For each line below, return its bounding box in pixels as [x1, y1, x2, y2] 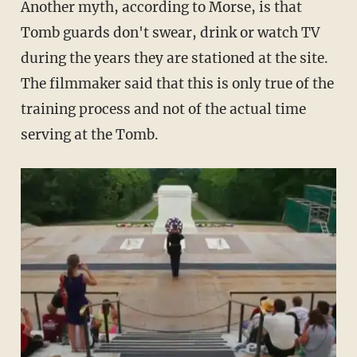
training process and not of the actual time [20, 100, 306, 118]
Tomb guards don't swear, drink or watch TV [20, 23, 320, 41]
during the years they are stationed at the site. [20, 49, 328, 67]
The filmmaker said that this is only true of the [20, 74, 334, 92]
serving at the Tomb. [20, 125, 159, 143]
